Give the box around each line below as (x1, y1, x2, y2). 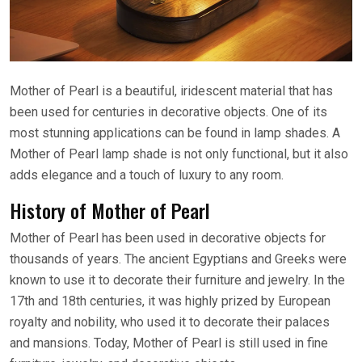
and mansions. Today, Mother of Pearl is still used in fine (10, 335, 328, 351)
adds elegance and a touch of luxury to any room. (10, 166, 284, 183)
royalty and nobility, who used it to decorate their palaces (10, 314, 330, 330)
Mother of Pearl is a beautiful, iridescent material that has (10, 82, 333, 99)
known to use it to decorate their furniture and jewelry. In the (10, 271, 345, 288)
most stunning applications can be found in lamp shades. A (10, 124, 340, 141)
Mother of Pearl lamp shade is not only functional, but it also (10, 145, 348, 162)
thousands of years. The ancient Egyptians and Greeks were (10, 250, 347, 267)
